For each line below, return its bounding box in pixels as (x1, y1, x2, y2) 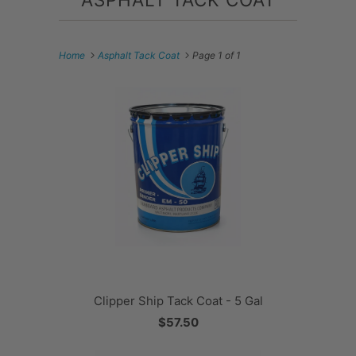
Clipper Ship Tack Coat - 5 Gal (93, 292, 263, 308)
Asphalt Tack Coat (98, 49, 180, 61)
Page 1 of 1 (192, 49, 241, 61)
